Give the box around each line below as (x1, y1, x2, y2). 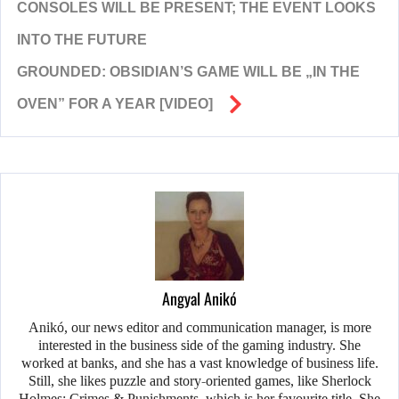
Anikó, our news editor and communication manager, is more (28, 320, 371, 336)
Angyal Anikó (162, 287, 237, 311)
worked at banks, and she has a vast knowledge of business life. (20, 355, 379, 371)
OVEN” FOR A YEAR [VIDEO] (17, 96, 213, 112)
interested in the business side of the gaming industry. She (38, 338, 361, 354)
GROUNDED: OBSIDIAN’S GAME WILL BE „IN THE (17, 64, 360, 80)
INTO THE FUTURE (17, 32, 147, 48)
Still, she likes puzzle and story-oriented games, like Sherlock (28, 373, 371, 389)
